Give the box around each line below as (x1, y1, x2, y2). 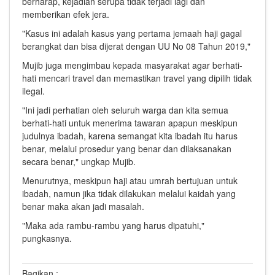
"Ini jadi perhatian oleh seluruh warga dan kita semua (22, 104, 228, 117)
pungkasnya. (22, 232, 72, 245)
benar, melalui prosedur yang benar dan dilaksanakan (22, 142, 231, 155)
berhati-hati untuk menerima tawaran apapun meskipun (22, 117, 238, 130)
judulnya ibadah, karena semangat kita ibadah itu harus (22, 130, 238, 142)
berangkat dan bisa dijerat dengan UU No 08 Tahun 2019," (22, 40, 250, 53)
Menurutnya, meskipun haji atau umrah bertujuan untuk (22, 174, 238, 187)
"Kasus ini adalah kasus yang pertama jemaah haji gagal (22, 27, 242, 40)
